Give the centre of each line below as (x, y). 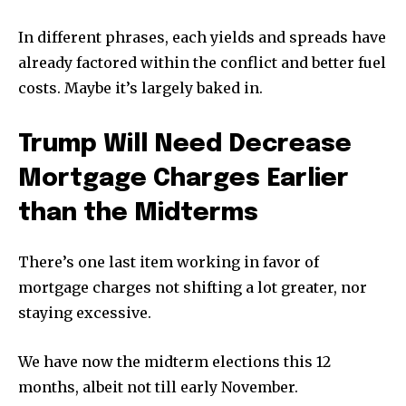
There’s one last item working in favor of (169, 261)
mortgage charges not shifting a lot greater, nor (193, 287)
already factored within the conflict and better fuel (202, 62)
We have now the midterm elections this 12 (174, 361)
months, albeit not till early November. (158, 387)
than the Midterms (138, 213)
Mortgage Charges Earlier (184, 179)
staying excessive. (85, 312)
